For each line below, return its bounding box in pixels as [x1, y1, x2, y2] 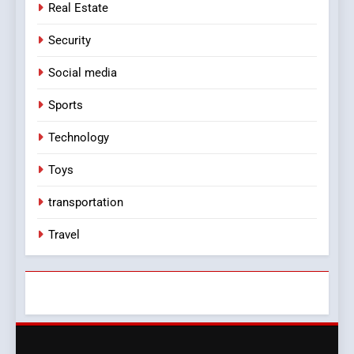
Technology [48, 130, 109, 145]
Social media [48, 65, 117, 80]
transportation [48, 194, 123, 209]
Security [48, 32, 91, 47]
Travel [48, 227, 80, 242]
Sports [48, 97, 83, 112]
